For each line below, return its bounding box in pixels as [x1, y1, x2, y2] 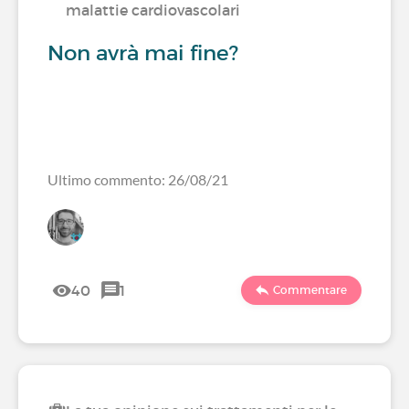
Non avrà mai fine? [47, 40, 238, 66]
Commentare [273, 283, 347, 297]
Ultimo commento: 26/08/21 [47, 171, 228, 188]
